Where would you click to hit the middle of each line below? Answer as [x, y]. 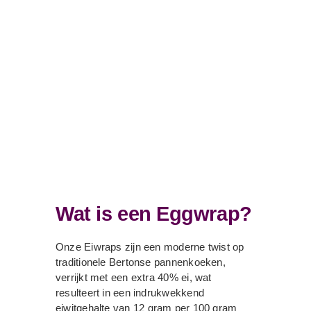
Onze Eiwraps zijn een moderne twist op [150, 246]
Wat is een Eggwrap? [154, 213]
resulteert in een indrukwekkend [130, 292]
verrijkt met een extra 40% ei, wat [134, 277]
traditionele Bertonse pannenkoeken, [141, 262]
